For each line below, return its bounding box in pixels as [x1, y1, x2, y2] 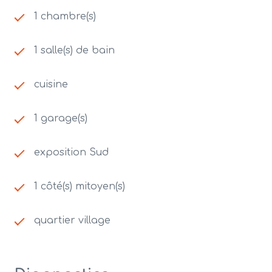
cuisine [34, 78, 68, 90]
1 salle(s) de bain [34, 44, 115, 56]
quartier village [34, 214, 110, 226]
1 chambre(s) [34, 10, 96, 22]
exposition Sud [34, 146, 109, 158]
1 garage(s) [34, 112, 87, 124]
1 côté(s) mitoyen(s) [34, 180, 125, 192]
